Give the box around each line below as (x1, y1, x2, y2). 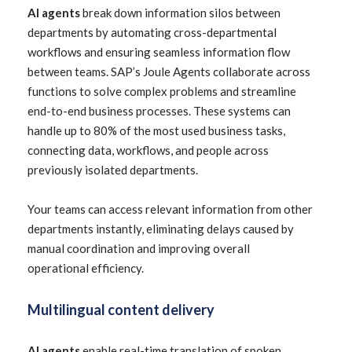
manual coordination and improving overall (27, 241, 250, 255)
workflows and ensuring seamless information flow (27, 45, 290, 59)
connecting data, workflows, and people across (27, 143, 269, 157)
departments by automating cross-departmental (27, 25, 277, 39)
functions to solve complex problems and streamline (27, 84, 296, 98)
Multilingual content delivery (27, 301, 214, 318)
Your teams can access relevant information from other (27, 202, 313, 216)
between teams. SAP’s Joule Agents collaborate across (27, 64, 310, 79)
